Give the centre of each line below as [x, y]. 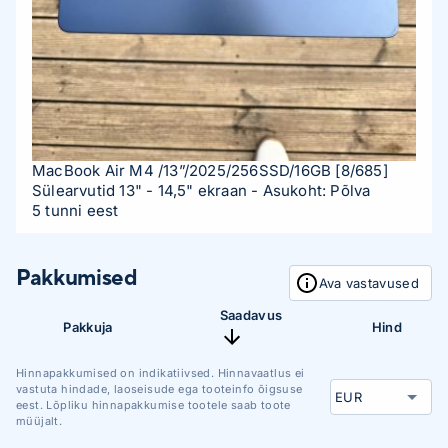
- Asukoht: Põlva [311, 190]
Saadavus [251, 314]
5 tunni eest [75, 210]
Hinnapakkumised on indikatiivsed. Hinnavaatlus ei [160, 372]
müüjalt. [39, 420]
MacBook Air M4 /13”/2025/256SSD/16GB [182, 170]
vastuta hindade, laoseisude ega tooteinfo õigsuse [159, 388]
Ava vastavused [368, 282]
